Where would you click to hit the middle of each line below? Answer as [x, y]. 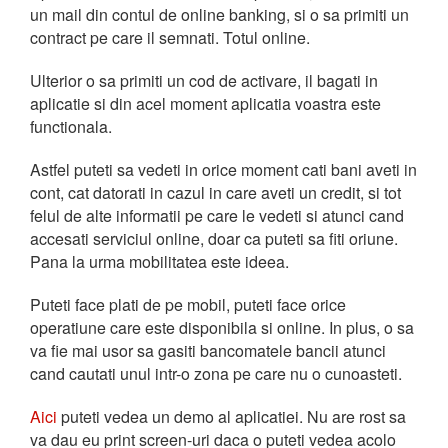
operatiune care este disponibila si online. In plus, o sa [222, 327]
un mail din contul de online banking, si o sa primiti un [219, 14]
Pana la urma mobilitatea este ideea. [159, 261]
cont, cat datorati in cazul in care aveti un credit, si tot [215, 192]
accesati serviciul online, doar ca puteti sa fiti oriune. [214, 238]
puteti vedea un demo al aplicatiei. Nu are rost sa [231, 416]
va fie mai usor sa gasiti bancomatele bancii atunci [208, 350]
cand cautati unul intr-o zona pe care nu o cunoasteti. [216, 373]
